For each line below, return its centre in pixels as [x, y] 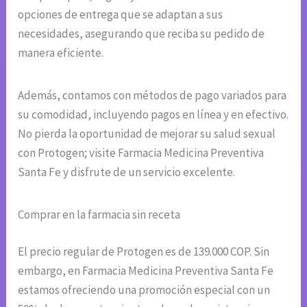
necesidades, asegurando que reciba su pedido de [142, 34]
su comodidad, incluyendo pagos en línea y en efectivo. [153, 115]
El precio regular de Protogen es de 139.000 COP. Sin [144, 251]
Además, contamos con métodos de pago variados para [152, 96]
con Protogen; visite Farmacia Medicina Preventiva [141, 153]
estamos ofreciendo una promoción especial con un [144, 290]
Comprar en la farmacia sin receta [99, 215]
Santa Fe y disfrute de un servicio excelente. [127, 172]
